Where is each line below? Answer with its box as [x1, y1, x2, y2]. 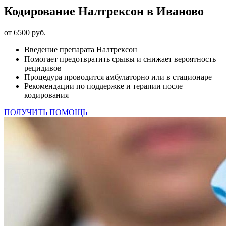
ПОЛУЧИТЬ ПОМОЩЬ [4, 107, 87, 117]
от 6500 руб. [4, 28, 46, 37]
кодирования [24, 90, 69, 99]
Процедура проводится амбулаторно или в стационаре [24, 72, 212, 81]
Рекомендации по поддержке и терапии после [24, 81, 183, 90]
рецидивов [24, 63, 62, 72]
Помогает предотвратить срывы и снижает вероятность [24, 54, 216, 63]
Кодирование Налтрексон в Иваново [4, 4, 204, 18]
